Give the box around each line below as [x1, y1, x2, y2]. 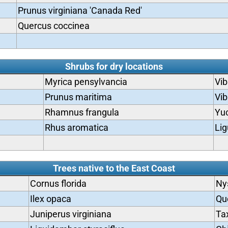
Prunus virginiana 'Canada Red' [17, 5, 142, 16]
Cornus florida [30, 178, 87, 189]
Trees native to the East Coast [52, 163, 175, 174]
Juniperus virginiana [30, 209, 111, 219]
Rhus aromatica [44, 122, 108, 133]
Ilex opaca [30, 193, 71, 204]
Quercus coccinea [17, 20, 90, 31]
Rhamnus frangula [44, 107, 119, 118]
